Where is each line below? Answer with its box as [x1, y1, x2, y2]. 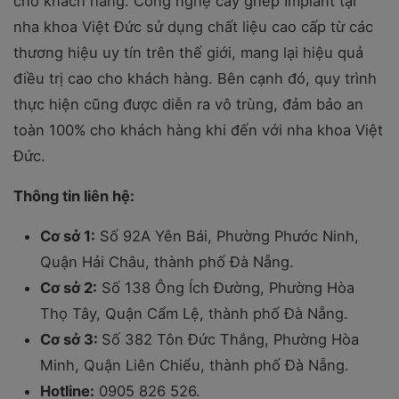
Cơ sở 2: [40, 279, 97, 297]
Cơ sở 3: [40, 330, 102, 348]
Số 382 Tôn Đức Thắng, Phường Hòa [102, 330, 359, 348]
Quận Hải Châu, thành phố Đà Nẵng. [40, 253, 294, 271]
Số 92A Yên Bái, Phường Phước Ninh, [95, 227, 359, 245]
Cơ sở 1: [40, 227, 95, 245]
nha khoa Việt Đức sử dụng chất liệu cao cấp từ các [13, 18, 373, 36]
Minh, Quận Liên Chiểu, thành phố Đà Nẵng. [40, 356, 349, 374]
